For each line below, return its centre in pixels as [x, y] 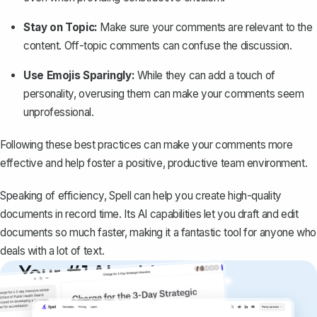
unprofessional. [59, 113]
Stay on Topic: [60, 28]
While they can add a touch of [205, 76]
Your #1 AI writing [98, 273]
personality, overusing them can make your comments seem [164, 94]
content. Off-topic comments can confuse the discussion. [158, 46]
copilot [51, 297]
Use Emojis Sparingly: [79, 76]
